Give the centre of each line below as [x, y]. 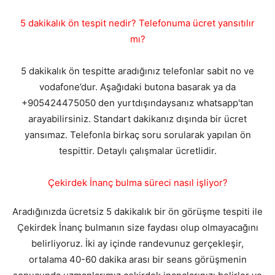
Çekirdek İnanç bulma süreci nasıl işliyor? [137, 183]
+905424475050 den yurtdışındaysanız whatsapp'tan [137, 103]
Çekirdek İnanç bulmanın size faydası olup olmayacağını [137, 228]
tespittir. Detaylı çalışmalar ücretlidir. [137, 151]
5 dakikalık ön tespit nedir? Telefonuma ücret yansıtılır [137, 23]
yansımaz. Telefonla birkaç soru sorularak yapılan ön [137, 135]
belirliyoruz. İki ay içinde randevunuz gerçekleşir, [137, 244]
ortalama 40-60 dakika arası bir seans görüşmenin [137, 260]
